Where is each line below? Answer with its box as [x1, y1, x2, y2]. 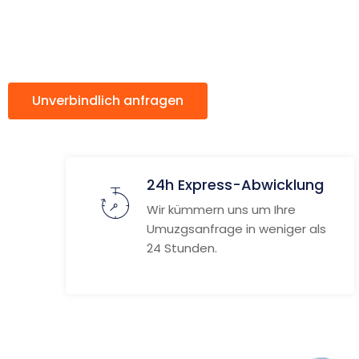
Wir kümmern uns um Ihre [147, 201, 296, 218]
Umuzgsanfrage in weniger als [147, 220, 326, 237]
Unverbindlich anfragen [32, 91, 184, 110]
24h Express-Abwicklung [147, 175, 324, 195]
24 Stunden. [147, 240, 217, 256]
